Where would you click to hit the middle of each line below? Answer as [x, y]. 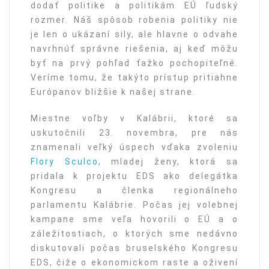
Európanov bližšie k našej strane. [113, 92]
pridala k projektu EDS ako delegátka [134, 176]
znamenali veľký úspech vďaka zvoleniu [134, 147]
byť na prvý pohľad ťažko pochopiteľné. [134, 63]
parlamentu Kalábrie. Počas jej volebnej [134, 205]
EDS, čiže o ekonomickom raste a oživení [134, 263]
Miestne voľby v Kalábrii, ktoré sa [134, 119]
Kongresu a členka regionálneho [134, 191]
